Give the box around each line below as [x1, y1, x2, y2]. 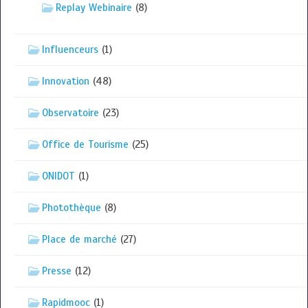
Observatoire [42, 106, 99, 119]
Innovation [42, 74, 89, 87]
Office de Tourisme [42, 137, 129, 151]
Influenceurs [42, 43, 98, 56]
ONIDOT [42, 169, 75, 182]
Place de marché [42, 232, 117, 245]
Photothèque [42, 201, 101, 214]
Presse [42, 264, 71, 277]
